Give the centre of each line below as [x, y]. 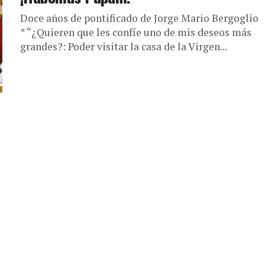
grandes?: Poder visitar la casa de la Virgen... [124, 46]
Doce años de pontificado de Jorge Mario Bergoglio [139, 18]
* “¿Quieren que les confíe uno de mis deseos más [136, 32]
